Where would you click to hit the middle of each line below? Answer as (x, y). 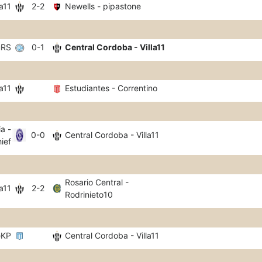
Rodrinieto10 (89, 194)
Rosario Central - (97, 182)
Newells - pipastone (103, 6)
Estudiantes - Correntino (111, 88)
